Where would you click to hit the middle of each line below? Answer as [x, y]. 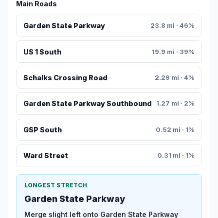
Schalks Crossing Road [65, 78]
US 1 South [42, 52]
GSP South [42, 129]
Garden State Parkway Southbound [87, 104]
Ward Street [45, 156]
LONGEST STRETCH [56, 185]
